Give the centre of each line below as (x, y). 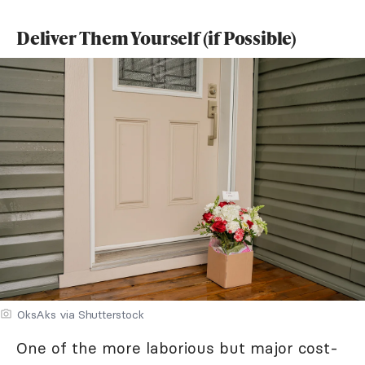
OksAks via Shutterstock (81, 315)
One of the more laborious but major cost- (177, 348)
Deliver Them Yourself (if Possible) (158, 37)
